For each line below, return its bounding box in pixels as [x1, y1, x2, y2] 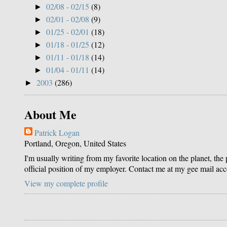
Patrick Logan [34, 127, 80, 138]
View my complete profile [24, 177, 108, 188]
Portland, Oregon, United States [24, 137, 126, 148]
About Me [24, 105, 77, 123]
